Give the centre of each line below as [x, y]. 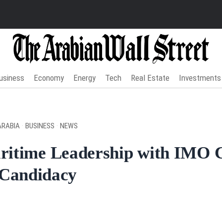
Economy [49, 78]
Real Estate [150, 78]
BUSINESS [40, 126]
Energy [85, 78]
